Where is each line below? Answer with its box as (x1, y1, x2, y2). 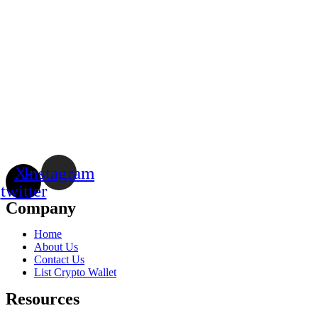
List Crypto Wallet (34, 265, 116, 278)
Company (6, 198, 76, 217)
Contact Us (34, 253, 84, 265)
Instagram (23, 163, 94, 182)
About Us (34, 240, 78, 253)
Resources (6, 289, 79, 308)
